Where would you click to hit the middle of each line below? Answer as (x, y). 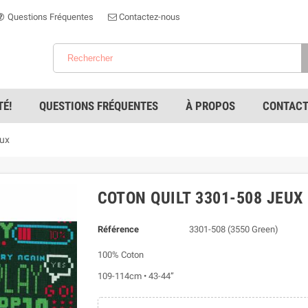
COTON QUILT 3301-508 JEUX (200, 198)
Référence (118, 229)
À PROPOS (210, 106)
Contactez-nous (148, 17)
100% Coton (120, 255)
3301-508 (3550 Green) (234, 229)
